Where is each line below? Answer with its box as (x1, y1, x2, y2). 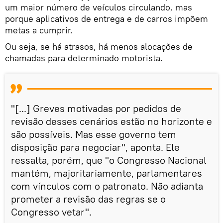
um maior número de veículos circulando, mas (5, 1, 192, 13)
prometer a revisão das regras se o (11, 192, 166, 205)
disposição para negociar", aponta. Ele (11, 140, 180, 153)
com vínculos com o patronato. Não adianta (11, 179, 203, 192)
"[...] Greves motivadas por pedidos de (11, 102, 181, 114)
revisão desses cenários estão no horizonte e (11, 114, 212, 127)
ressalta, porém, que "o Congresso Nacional (11, 153, 207, 166)
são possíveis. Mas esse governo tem (11, 127, 176, 140)
